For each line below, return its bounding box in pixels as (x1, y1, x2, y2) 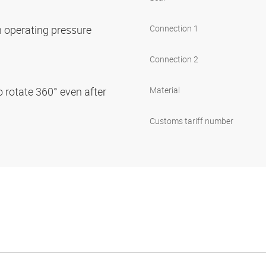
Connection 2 (150, 53, 198, 65)
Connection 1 (150, 23, 198, 34)
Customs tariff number (150, 115, 233, 127)
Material (150, 84, 180, 96)
